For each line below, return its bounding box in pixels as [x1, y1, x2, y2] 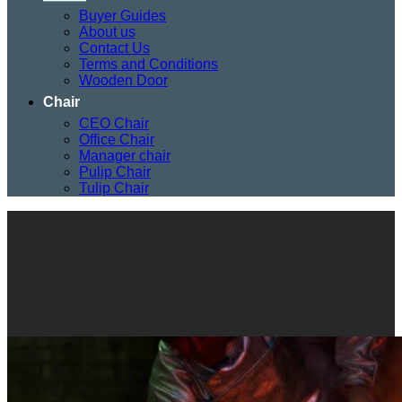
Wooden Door [79, 73, 168, 88]
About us [79, 24, 135, 39]
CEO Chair [79, 116, 149, 131]
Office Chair [79, 132, 154, 147]
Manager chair [79, 148, 170, 163]
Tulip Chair [79, 180, 149, 196]
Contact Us [79, 40, 150, 56]
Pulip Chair [79, 164, 151, 179]
